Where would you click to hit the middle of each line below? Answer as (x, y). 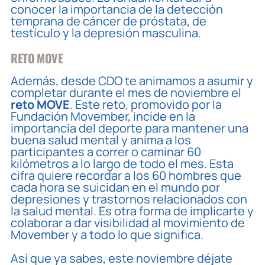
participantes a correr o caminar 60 (106, 151)
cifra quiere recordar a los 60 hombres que (126, 175)
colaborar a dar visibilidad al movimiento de (128, 222)
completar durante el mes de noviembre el (126, 92)
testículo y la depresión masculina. (106, 33)
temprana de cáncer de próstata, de (109, 21)
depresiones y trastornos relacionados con (129, 199)
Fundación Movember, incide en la (103, 116)
